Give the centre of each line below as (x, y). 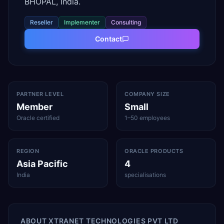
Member (34, 107)
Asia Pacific (42, 164)
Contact (108, 39)
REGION (28, 151)
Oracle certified (38, 118)
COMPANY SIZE (147, 94)
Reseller (41, 22)
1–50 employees (147, 118)
